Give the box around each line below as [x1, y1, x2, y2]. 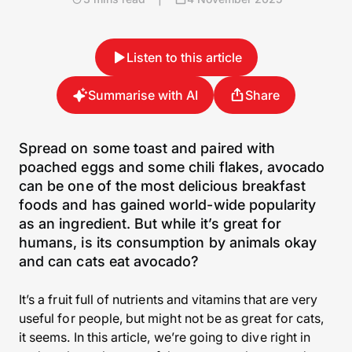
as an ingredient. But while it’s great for [19, 215, 282, 232]
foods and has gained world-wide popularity [19, 196, 317, 213]
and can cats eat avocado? [19, 253, 200, 269]
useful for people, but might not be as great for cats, [19, 310, 324, 326]
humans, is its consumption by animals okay [19, 234, 317, 251]
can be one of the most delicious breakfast [19, 178, 306, 194]
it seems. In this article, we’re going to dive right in [19, 329, 311, 345]
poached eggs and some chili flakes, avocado [19, 159, 325, 175]
